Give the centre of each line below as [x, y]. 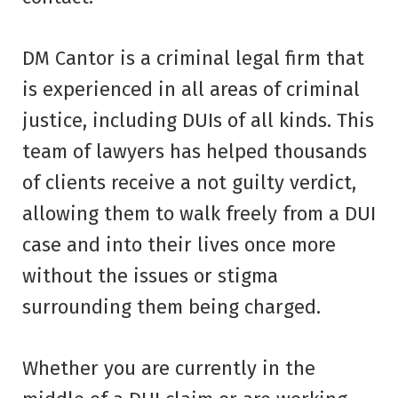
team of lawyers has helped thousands [195, 151]
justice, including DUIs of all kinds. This [198, 120]
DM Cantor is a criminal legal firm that [193, 58]
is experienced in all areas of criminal [191, 89]
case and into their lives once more [179, 244]
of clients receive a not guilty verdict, [189, 182]
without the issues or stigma [150, 275]
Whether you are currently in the [169, 368]
